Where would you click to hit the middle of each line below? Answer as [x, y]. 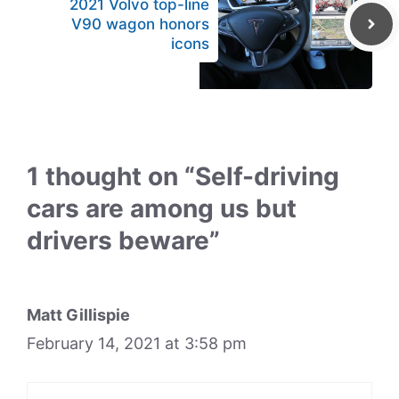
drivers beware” [123, 240]
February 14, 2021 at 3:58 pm [137, 343]
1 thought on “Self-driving [183, 176]
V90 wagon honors [140, 24]
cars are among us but [162, 208]
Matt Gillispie [78, 315]
